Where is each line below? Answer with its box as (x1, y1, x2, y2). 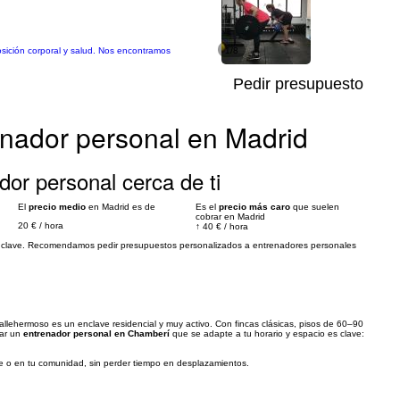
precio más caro (219, 202, 290, 212)
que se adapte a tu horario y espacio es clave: (170, 329, 364, 338)
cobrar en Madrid (196, 212, 265, 221)
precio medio (29, 202, 86, 212)
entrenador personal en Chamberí (23, 329, 170, 338)
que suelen (290, 202, 339, 212)
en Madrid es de (86, 202, 155, 212)
